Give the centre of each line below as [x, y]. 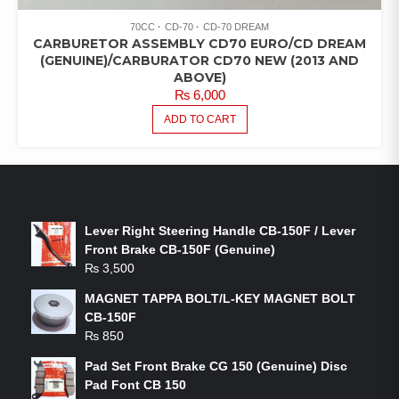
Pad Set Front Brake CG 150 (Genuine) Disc [216, 366]
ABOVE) [199, 77]
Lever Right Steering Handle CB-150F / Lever [220, 231]
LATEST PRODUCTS [132, 191]
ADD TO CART [199, 119]
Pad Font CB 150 [135, 385]
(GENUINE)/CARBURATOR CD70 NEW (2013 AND [199, 61]
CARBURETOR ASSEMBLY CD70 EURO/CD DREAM [199, 44]
